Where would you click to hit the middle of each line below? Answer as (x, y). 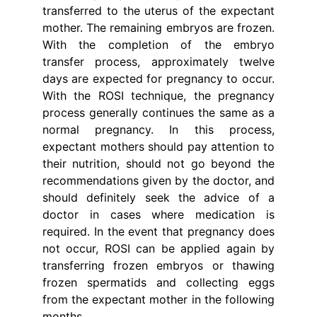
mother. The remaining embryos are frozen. (158, 28)
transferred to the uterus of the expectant (158, 11)
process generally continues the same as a (158, 113)
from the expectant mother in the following (158, 299)
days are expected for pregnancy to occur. (158, 79)
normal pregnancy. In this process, (158, 129)
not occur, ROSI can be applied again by (158, 248)
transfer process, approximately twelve (158, 62)
